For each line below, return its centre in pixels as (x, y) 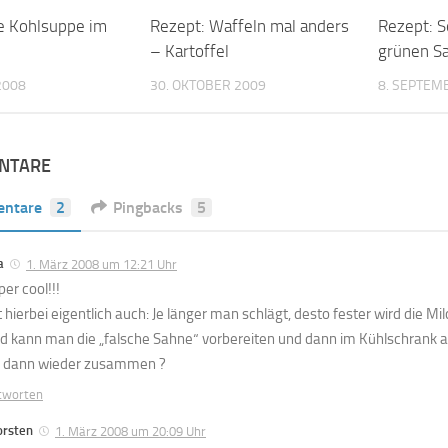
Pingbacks (148, 207)
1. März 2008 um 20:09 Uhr (130, 431)
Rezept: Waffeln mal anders (249, 25)
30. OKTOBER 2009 (207, 85)
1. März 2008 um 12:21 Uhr (101, 264)
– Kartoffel (189, 50)
